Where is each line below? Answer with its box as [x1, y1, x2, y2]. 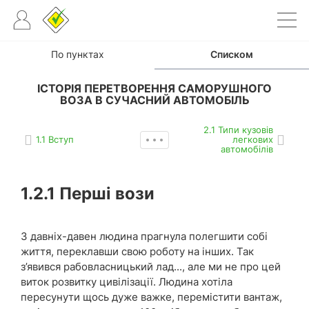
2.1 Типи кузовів [203, 124, 273, 135]
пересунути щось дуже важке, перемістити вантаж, [21, 290, 282, 303]
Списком [210, 48, 253, 60]
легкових [232, 134, 273, 145]
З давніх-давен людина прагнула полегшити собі [21, 230, 268, 243]
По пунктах [50, 48, 104, 60]
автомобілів [221, 143, 273, 154]
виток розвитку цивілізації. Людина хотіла [21, 275, 232, 288]
